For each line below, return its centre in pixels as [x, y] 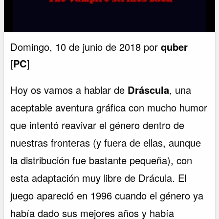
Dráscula [149, 90]
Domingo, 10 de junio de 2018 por [86, 47]
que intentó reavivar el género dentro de [98, 125]
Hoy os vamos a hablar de [69, 90]
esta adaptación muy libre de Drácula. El [99, 178]
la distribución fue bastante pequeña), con [101, 160]
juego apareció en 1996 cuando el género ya [107, 196]
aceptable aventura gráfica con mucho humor [109, 108]
